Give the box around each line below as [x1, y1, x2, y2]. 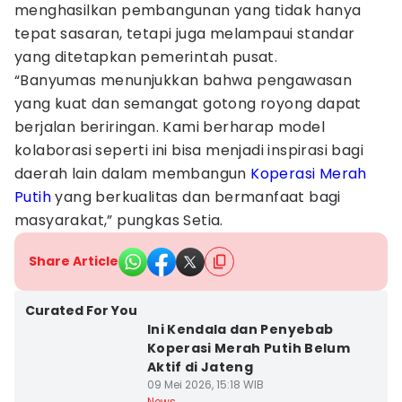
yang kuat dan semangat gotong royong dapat [14, 93, 362, 114]
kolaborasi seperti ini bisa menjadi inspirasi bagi [14, 140, 363, 161]
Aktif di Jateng [146, 358, 254, 376]
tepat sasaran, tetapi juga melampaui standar [14, 23, 355, 44]
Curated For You [25, 301, 137, 319]
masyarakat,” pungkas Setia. [14, 210, 223, 231]
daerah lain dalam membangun [14, 163, 251, 184]
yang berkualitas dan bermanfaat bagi [51, 187, 341, 207]
